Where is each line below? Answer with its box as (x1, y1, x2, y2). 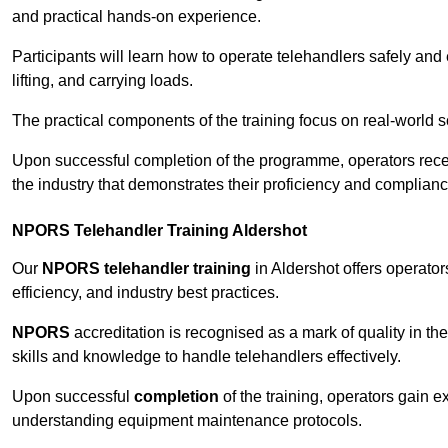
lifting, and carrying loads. (12, 72, 193, 90)
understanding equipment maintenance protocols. (12, 412, 362, 430)
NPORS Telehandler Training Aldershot (12, 222, 307, 240)
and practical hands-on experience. (12, 8, 261, 26)
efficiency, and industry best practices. (12, 284, 279, 302)
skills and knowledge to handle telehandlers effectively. (12, 348, 401, 366)
